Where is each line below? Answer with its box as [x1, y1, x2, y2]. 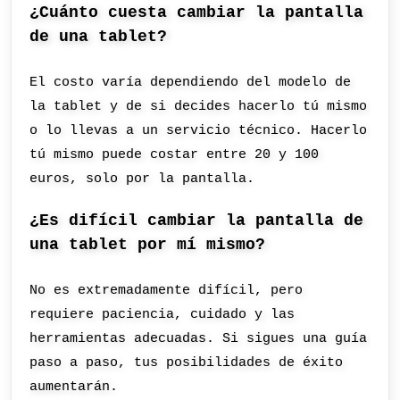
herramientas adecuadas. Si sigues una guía [29, 330, 368, 347]
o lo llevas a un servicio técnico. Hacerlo [29, 121, 368, 138]
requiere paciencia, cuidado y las [29, 306, 296, 323]
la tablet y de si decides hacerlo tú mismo [29, 97, 368, 114]
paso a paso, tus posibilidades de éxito [29, 354, 344, 371]
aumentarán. [29, 379, 119, 396]
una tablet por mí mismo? [29, 236, 266, 254]
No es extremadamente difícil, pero [29, 282, 304, 299]
